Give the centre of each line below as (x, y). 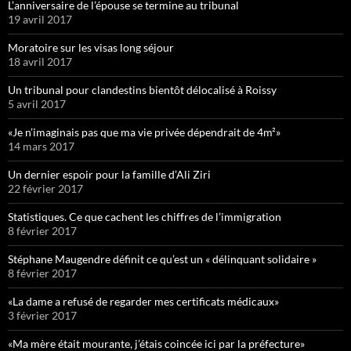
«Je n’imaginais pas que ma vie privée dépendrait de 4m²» (144, 132)
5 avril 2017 (37, 103)
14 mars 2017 (41, 146)
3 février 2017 (42, 315)
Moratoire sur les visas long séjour (91, 47)
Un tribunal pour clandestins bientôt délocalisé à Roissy (142, 89)
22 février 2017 (45, 188)
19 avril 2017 (40, 19)
